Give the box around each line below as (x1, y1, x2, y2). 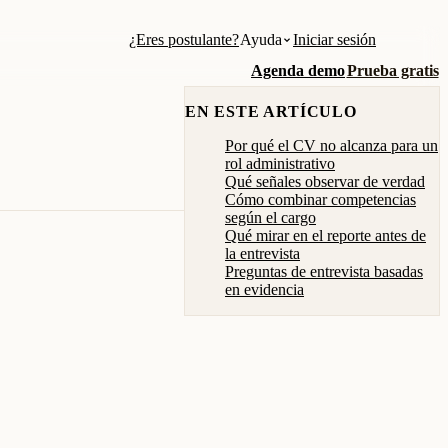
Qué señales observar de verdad (225, 173, 425, 190)
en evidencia (225, 281, 304, 298)
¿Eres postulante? (129, 31, 239, 48)
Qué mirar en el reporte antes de (225, 227, 426, 244)
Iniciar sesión (293, 31, 376, 48)
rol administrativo (225, 155, 335, 172)
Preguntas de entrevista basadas (225, 263, 423, 280)
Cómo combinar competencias (225, 191, 416, 208)
